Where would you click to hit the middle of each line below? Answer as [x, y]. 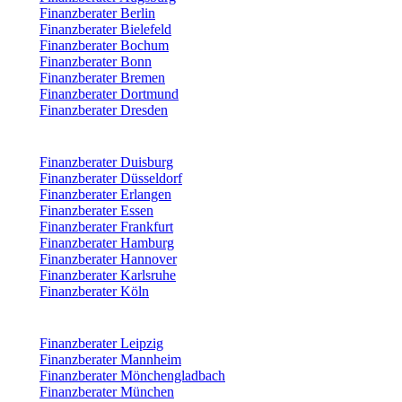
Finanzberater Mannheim [110, 360]
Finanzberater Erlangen [105, 195]
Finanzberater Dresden [104, 110]
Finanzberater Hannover [108, 259]
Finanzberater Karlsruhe [108, 275]
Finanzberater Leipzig [101, 344]
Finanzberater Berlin [97, 13]
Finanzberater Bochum [104, 46]
